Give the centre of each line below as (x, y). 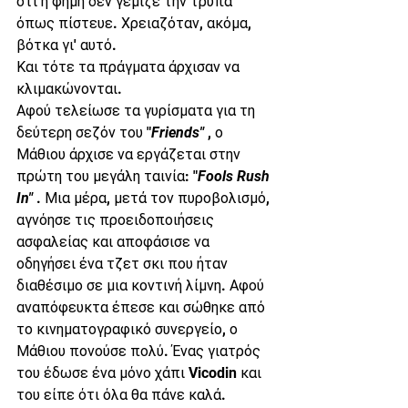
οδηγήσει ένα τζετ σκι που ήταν (124, 264)
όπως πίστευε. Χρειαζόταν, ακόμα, (136, 23)
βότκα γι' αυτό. (66, 45)
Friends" (178, 133)
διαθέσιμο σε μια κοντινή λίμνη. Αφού (142, 286)
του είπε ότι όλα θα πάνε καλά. (121, 395)
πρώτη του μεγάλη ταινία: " (107, 176)
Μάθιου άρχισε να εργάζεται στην (130, 154)
